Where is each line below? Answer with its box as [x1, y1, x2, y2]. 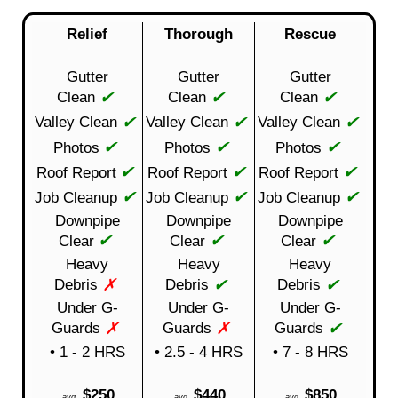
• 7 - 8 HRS [272, 342, 348, 361]
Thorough [164, 24, 233, 43]
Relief [67, 24, 108, 43]
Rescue [284, 24, 337, 43]
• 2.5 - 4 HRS [155, 342, 243, 361]
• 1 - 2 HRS [49, 342, 125, 361]
